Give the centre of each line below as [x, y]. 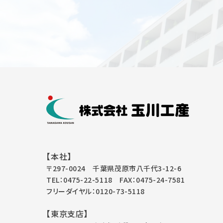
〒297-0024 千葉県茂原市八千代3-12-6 [114, 168]
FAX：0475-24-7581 [149, 179]
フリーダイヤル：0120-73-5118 [96, 191]
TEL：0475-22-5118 [79, 179]
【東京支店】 [67, 213]
